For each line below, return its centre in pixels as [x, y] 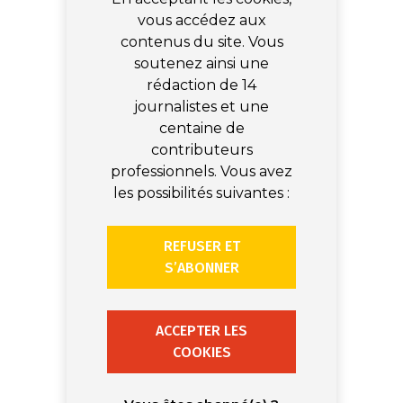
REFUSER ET [201, 246]
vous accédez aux [201, 21]
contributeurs [201, 150]
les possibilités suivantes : [201, 193]
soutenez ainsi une [201, 64]
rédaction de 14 [201, 85]
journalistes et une [201, 107]
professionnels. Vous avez [201, 172]
